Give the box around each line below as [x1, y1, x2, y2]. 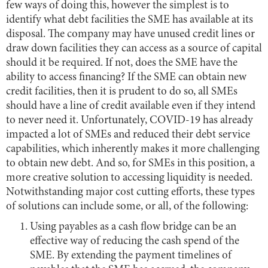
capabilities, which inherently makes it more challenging [6, 143, 260, 155]
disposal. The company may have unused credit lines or [6, 28, 255, 40]
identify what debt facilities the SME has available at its [6, 14, 253, 26]
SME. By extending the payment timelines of [30, 249, 232, 261]
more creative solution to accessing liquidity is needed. [6, 172, 252, 184]
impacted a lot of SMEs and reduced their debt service [6, 129, 250, 141]
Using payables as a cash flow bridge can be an [30, 221, 236, 233]
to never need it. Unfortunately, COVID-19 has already [6, 114, 253, 126]
